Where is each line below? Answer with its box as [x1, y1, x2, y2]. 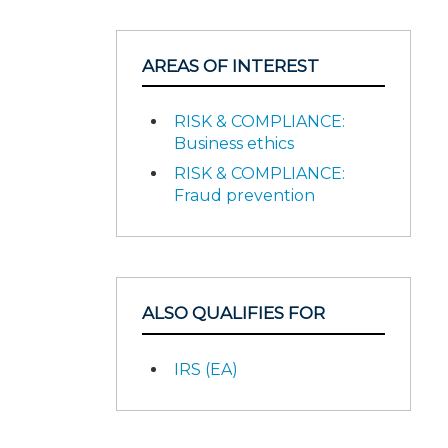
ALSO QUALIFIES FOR [142, 303, 325, 323]
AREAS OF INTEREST [142, 55, 319, 76]
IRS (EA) [174, 359, 238, 379]
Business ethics [174, 134, 294, 153]
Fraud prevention [174, 186, 315, 205]
